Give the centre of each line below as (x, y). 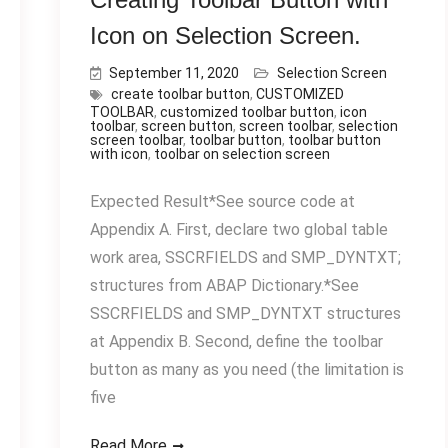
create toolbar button (180, 94)
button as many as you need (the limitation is (246, 369)
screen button (186, 126)
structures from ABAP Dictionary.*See (224, 285)
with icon (118, 154)
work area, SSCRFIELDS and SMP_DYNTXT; (245, 257)
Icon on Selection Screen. (225, 35)
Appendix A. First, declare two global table (238, 229)
